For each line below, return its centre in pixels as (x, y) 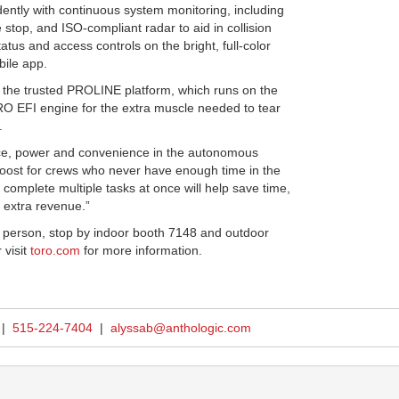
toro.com (55, 250)
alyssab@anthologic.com (181, 328)
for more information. (141, 250)
